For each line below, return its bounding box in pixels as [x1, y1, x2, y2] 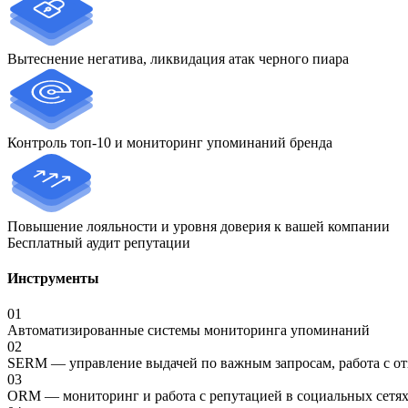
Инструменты [7, 270, 99, 286]
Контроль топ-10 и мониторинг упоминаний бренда [7, 134, 332, 150]
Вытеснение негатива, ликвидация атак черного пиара [7, 50, 349, 66]
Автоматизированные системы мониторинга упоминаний [7, 322, 370, 339]
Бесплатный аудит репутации [7, 234, 190, 250]
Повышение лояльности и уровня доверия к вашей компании [7, 218, 390, 234]
